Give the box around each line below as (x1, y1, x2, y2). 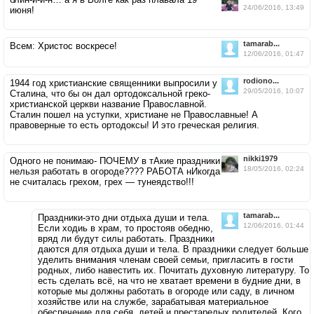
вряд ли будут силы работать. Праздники (38, 233, 214, 245)
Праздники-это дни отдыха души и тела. (38, 212, 210, 224)
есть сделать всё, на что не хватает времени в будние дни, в (38, 275, 301, 287)
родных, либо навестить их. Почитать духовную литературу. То (38, 265, 309, 276)
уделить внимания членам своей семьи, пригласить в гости (38, 254, 293, 266)
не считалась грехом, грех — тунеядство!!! (10, 177, 194, 188)
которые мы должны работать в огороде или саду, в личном (38, 286, 294, 297)
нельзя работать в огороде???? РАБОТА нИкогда (10, 166, 220, 177)
